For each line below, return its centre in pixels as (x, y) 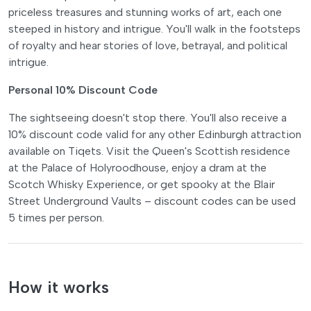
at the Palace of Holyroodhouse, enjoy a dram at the (137, 167)
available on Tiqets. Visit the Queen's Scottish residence (149, 151)
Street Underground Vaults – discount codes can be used (152, 201)
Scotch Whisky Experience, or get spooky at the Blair (142, 184)
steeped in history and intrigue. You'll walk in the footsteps (154, 28)
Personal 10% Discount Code (83, 90)
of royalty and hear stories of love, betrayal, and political (148, 45)
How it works (59, 287)
